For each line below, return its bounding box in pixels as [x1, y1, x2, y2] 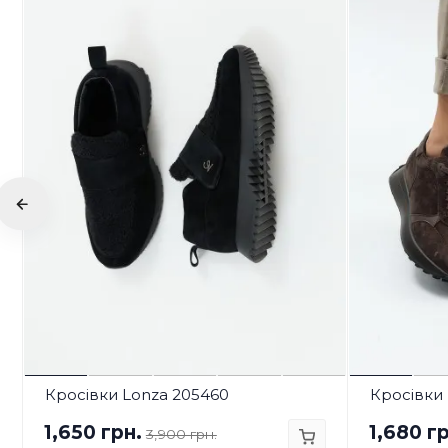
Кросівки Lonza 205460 [44, 384, 229, 404]
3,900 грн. [145, 425, 217, 442]
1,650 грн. [43, 420, 142, 444]
